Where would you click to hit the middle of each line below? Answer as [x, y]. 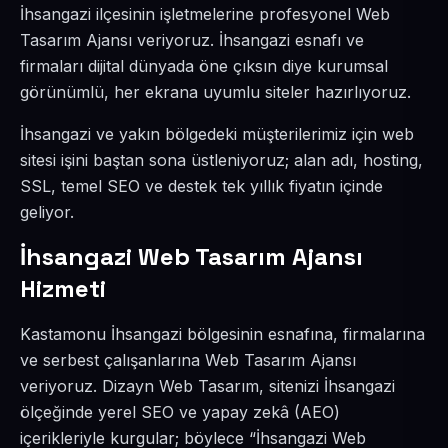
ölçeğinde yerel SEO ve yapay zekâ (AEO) [180, 412]
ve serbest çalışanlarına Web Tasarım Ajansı [188, 360]
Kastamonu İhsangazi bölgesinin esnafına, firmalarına [222, 334]
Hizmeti [63, 288]
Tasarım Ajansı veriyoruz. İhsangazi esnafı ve [192, 40]
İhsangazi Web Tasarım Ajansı [191, 256]
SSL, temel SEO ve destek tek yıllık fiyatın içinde [201, 186]
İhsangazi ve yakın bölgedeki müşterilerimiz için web [217, 134]
